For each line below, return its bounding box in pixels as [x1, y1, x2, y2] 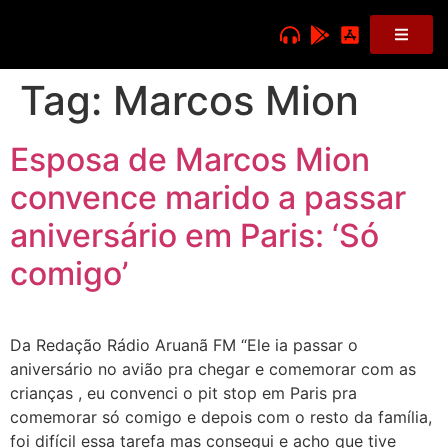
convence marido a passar [10, 178, 406, 217]
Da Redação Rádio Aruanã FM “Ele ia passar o [10, 335, 358, 355]
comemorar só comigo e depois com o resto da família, [10, 407, 432, 427]
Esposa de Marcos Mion [10, 140, 370, 179]
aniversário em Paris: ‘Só [10, 216, 379, 255]
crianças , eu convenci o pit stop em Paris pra [10, 383, 357, 403]
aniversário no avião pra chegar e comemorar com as [10, 359, 416, 379]
